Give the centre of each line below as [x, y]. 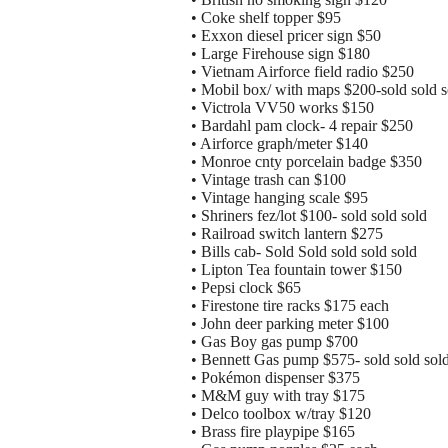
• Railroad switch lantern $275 [287, 234]
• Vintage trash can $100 [268, 180]
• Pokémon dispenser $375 [275, 378]
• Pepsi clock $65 [246, 288]
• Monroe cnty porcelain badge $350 [306, 162]
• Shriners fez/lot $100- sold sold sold [309, 216]
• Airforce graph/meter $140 [279, 144]
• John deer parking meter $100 [290, 324]
